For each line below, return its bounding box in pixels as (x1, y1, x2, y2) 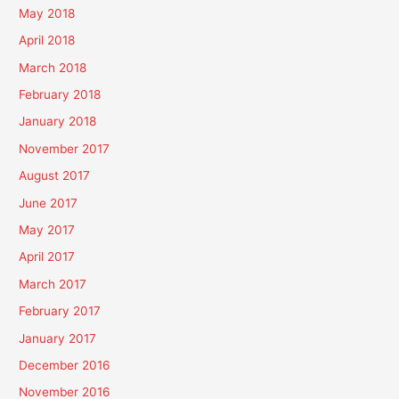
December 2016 (19, 358, 111, 373)
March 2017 (19, 276, 87, 291)
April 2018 (19, 33, 76, 48)
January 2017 (19, 330, 97, 346)
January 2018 (19, 114, 97, 129)
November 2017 (19, 141, 110, 156)
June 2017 (19, 195, 78, 210)
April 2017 (19, 249, 76, 265)
